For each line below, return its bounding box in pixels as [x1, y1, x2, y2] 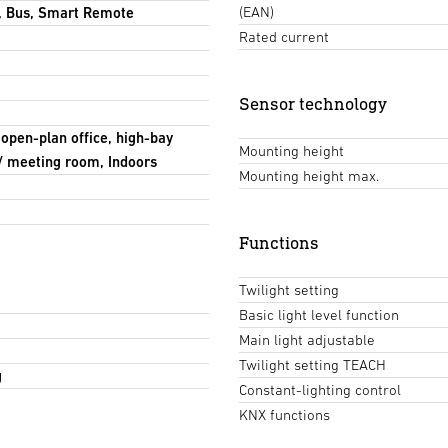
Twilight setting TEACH [239, 356, 386, 374]
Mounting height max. [239, 167, 379, 185]
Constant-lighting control [239, 381, 401, 399]
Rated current [239, 28, 329, 46]
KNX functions [239, 406, 330, 424]
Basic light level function [239, 306, 399, 324]
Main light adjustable [239, 331, 375, 349]
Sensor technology [239, 93, 387, 115]
